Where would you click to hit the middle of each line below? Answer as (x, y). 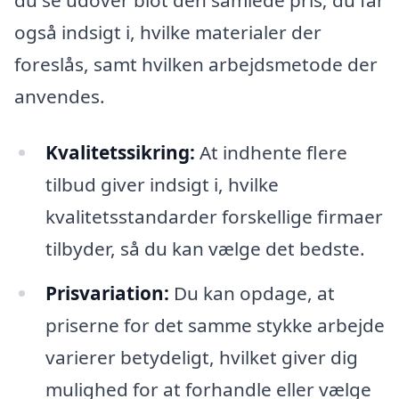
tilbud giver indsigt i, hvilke (162, 185)
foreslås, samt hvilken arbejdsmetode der (196, 64)
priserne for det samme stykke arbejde (215, 326)
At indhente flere (271, 153)
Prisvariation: (107, 293)
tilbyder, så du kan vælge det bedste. (205, 249)
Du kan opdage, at (252, 293)
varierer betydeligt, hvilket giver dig (201, 358)
